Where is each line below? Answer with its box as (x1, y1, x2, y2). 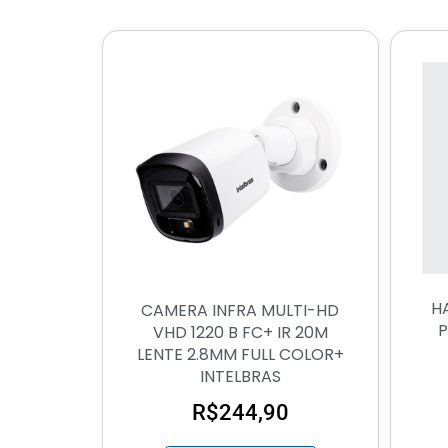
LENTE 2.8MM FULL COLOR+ (136, 343, 344, 367)
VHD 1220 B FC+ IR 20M (152, 321, 328, 345)
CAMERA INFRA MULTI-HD (141, 299, 340, 323)
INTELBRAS (199, 365, 281, 389)
